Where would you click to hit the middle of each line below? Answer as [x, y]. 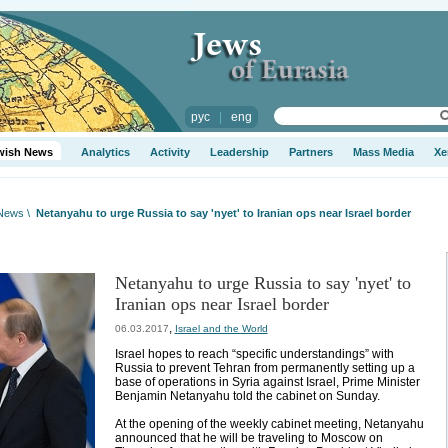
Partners [310, 152]
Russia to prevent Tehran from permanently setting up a [264, 368]
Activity [169, 152]
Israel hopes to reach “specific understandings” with [254, 354]
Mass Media [383, 152]
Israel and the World [221, 328]
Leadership [239, 152]
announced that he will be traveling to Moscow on [248, 438]
